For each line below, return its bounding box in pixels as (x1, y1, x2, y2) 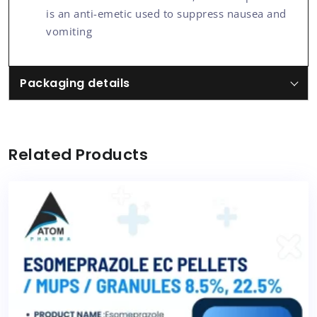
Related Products (8, 143, 148, 166)
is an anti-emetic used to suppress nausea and (46, 6, 287, 21)
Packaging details (20, 74, 130, 91)
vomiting (46, 23, 92, 38)
